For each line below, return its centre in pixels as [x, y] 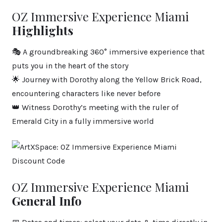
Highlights [43, 30]
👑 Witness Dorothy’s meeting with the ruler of [95, 108]
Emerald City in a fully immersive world [83, 121]
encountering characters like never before [86, 94]
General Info [47, 201]
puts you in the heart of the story [70, 66]
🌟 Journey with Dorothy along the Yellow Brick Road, [107, 80]
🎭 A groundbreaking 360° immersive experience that [108, 52]
